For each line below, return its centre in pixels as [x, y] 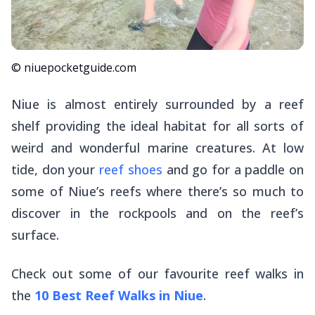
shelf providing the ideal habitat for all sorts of [157, 126]
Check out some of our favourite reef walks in [157, 274]
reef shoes [131, 170]
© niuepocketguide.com [74, 68]
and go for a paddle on [233, 170]
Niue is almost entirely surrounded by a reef [157, 104]
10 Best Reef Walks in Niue [119, 296]
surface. [35, 235]
